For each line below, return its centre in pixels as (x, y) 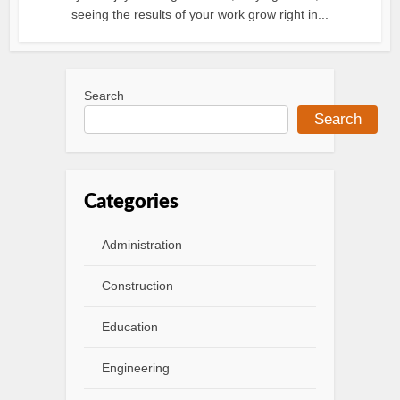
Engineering (136, 368)
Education (130, 327)
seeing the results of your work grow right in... (200, 14)
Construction (137, 286)
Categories (131, 202)
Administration (142, 245)
